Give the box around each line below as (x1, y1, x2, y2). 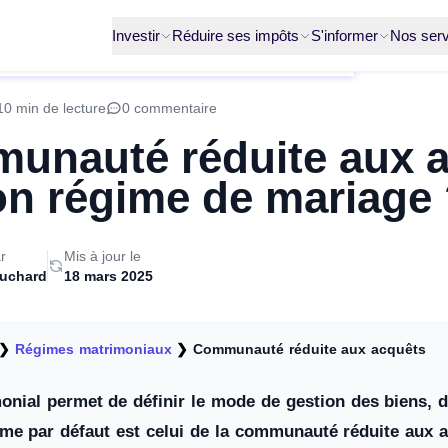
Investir (112, 26, 160, 44)
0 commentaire (122, 100, 217, 116)
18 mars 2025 (64, 268, 153, 284)
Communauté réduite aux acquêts (192, 341, 427, 357)
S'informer (311, 26, 378, 44)
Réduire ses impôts (172, 26, 299, 44)
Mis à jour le (64, 248, 141, 264)
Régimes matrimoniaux (14, 341, 172, 357)
